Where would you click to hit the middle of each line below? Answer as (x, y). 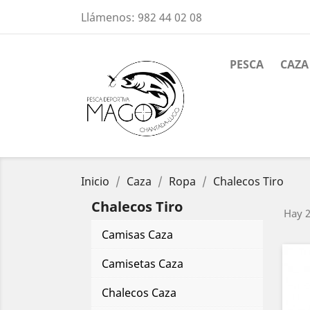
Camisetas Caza (143, 263)
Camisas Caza (137, 234)
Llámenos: (109, 17)
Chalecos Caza (139, 292)
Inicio (95, 181)
